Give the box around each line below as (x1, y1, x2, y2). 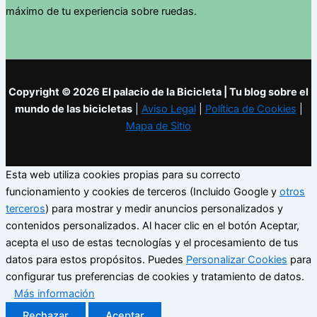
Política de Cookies (204, 103, 296, 116)
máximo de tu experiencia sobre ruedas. (6, 4, 197, 18)
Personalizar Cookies (186, 253, 287, 266)
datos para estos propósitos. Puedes (6, 253, 186, 266)
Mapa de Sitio (126, 120, 191, 133)
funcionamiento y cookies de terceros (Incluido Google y (6, 185, 279, 198)
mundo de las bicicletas (14, 103, 132, 116)
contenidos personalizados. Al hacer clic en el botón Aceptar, (6, 219, 299, 232)
